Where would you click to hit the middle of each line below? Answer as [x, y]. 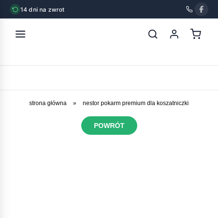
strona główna [48, 103]
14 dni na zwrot [43, 9]
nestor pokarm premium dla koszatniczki [136, 103]
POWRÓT [109, 126]
